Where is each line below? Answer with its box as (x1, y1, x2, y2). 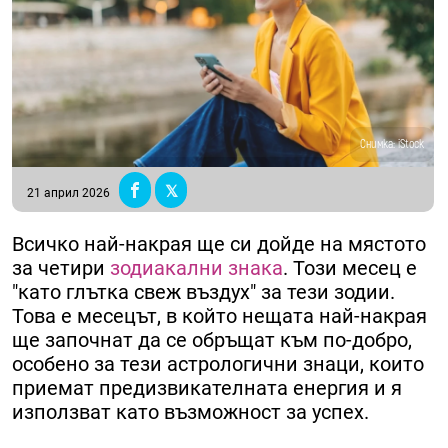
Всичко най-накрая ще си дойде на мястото (12, 232, 426, 257)
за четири (12, 256, 105, 281)
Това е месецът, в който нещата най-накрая (12, 304, 427, 329)
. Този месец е (283, 256, 417, 281)
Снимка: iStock (360, 137, 425, 153)
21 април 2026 (27, 186, 110, 201)
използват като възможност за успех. (12, 400, 369, 425)
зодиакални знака (105, 256, 283, 281)
